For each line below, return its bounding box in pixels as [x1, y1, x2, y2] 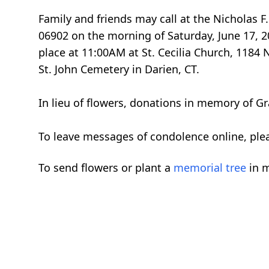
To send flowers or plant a [38, 160, 174, 175]
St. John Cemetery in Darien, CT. [38, 62, 199, 77]
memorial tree [174, 160, 246, 175]
